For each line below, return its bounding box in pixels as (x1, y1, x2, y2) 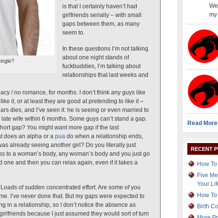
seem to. (62, 29, 85, 36)
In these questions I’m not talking (62, 45, 148, 52)
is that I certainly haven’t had (62, 3, 137, 10)
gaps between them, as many (62, 20, 140, 27)
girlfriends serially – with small (62, 12, 142, 18)
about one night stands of (62, 54, 129, 61)
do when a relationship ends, (65, 133, 143, 140)
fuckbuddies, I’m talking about (62, 63, 141, 70)
